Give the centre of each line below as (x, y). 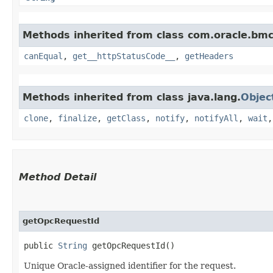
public (41, 245)
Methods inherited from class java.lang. (132, 97)
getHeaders (209, 56)
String (73, 245)
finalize (77, 118)
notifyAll (216, 118)
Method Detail (58, 177)
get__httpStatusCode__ (124, 56)
